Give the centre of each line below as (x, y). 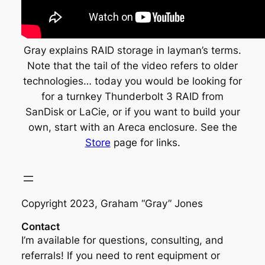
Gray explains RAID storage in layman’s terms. (132, 50)
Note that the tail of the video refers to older (132, 65)
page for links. (145, 142)
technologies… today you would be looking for (132, 81)
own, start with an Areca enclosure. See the (132, 127)
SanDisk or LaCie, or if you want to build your (132, 112)
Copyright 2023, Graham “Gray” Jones (112, 203)
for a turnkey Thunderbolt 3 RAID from (132, 96)
